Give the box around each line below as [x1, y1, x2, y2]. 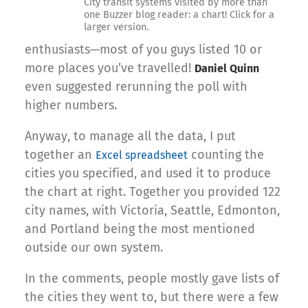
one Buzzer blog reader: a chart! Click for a [84, 8, 274, 21]
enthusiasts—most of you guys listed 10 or [25, 41, 262, 57]
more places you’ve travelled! [25, 60, 195, 76]
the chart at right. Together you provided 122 [25, 184, 280, 199]
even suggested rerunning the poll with [25, 78, 247, 94]
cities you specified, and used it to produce [25, 165, 271, 181]
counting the [188, 146, 264, 162]
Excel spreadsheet [96, 148, 188, 162]
